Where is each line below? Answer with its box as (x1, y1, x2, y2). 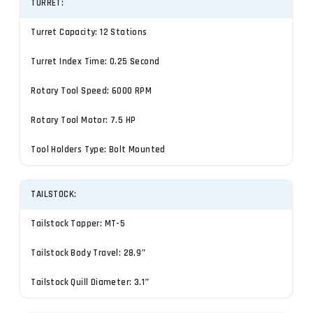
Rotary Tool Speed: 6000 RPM (31, 85, 152, 97)
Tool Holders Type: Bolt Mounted (31, 143, 166, 156)
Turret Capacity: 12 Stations (31, 26, 147, 38)
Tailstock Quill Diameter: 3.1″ (31, 277, 150, 289)
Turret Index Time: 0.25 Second (31, 55, 160, 68)
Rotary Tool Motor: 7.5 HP (31, 114, 136, 126)
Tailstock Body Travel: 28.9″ (31, 247, 147, 260)
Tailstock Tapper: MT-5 (31, 218, 126, 231)
